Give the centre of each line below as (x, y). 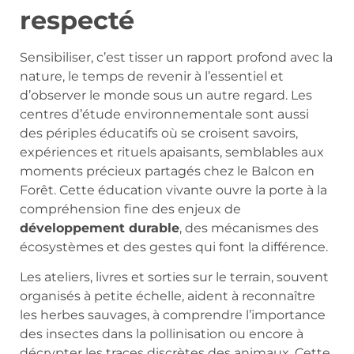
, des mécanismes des (249, 228)
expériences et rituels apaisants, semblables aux (172, 152)
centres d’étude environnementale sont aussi (164, 114)
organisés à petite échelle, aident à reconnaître (168, 296)
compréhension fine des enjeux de (130, 209)
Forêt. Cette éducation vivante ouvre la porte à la (173, 190)
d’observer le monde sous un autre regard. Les (166, 95)
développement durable (100, 228)
